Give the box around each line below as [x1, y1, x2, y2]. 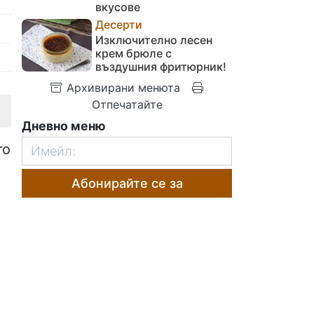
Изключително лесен [95, 32, 212, 47]
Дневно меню [22, 118, 106, 133]
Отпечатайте [91, 97, 163, 111]
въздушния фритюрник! [95, 59, 226, 74]
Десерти [95, 17, 142, 32]
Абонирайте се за [71, 175, 183, 191]
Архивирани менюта [63, 80, 180, 95]
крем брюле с [95, 46, 172, 60]
